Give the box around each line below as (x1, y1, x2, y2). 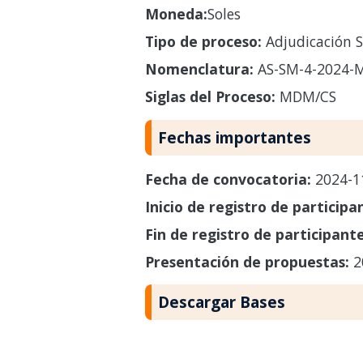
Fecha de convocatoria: (144, 169, 315, 189)
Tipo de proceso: (144, 31, 262, 51)
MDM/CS (275, 86, 336, 106)
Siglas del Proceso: (144, 86, 275, 106)
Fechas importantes (157, 126, 311, 148)
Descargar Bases (157, 291, 285, 314)
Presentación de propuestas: (144, 251, 353, 271)
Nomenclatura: (144, 58, 254, 79)
